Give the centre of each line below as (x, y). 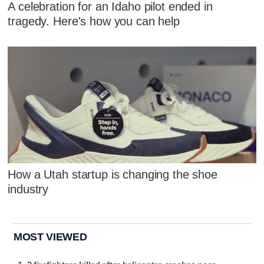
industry (28, 189)
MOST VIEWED (50, 237)
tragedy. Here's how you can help (94, 22)
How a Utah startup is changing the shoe (113, 175)
